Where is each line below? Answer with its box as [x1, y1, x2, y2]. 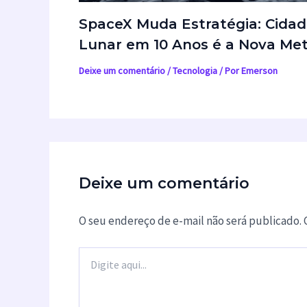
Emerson [241, 64, 278, 77]
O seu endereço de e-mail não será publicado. [78, 212, 302, 228]
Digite [77, 247, 102, 260]
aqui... [77, 261, 101, 274]
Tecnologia [172, 64, 217, 77]
